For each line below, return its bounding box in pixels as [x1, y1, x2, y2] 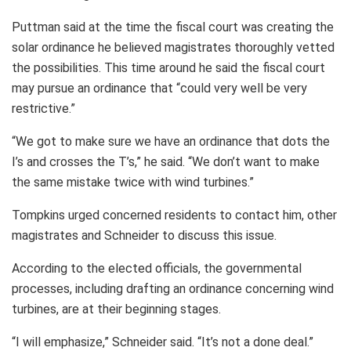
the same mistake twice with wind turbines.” [12, 175, 254, 190]
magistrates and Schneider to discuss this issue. [12, 228, 277, 244]
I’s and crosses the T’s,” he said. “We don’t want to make [12, 154, 320, 170]
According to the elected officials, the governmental [12, 261, 302, 277]
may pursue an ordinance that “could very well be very [12, 81, 307, 96]
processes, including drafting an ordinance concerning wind [12, 281, 334, 297]
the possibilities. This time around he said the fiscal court [12, 60, 325, 76]
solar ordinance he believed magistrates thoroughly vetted [12, 40, 335, 56]
